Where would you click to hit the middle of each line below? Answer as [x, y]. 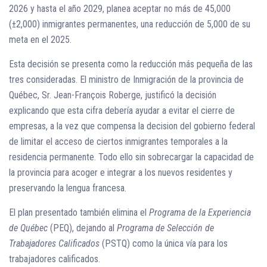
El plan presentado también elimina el [79, 213]
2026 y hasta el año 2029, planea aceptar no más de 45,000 [120, 9]
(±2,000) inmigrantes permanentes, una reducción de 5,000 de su [130, 24]
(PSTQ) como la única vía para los [164, 244]
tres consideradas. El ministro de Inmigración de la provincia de [126, 80]
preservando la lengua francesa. [68, 188]
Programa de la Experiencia [200, 213]
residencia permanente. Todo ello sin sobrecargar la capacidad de [131, 157]
